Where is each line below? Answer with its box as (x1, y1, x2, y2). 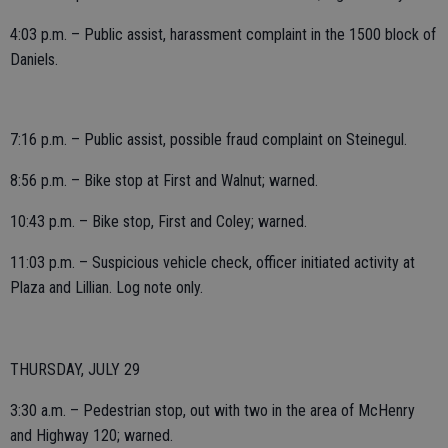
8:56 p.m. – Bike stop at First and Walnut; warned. (10, 171, 318, 190)
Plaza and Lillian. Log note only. (10, 278, 203, 297)
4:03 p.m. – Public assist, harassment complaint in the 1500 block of (10, 25, 436, 44)
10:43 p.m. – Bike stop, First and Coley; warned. (10, 212, 307, 231)
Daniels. (10, 50, 58, 69)
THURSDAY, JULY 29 (10, 360, 140, 379)
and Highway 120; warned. (10, 426, 173, 445)
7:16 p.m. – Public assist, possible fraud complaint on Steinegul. (10, 130, 407, 149)
